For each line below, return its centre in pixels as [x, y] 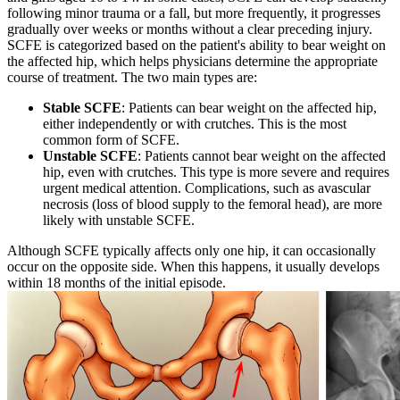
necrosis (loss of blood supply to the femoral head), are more [212, 204]
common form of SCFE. [111, 140]
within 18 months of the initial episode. [120, 283]
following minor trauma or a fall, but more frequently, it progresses [194, 13]
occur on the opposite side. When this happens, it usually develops [193, 267]
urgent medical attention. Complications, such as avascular [207, 188]
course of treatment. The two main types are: [132, 78]
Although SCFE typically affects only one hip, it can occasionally [192, 251]
